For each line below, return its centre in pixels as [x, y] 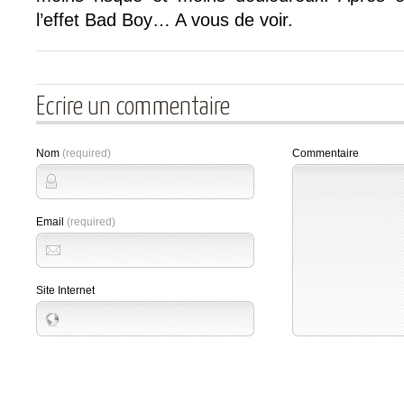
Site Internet [65, 290]
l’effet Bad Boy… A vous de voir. [165, 20]
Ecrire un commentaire [133, 107]
